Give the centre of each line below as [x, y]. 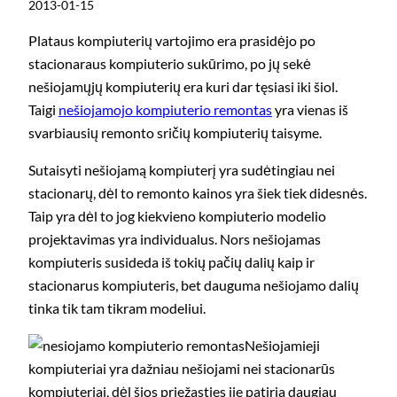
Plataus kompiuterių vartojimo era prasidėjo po [172, 40]
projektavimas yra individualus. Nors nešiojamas [175, 239]
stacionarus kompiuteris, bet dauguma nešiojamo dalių [194, 285]
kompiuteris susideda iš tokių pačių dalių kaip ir [171, 262]
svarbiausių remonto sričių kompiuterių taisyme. [175, 132]
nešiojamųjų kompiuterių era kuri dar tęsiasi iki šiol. [183, 86]
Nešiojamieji [282, 346]
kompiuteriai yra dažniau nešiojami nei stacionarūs [182, 369]
